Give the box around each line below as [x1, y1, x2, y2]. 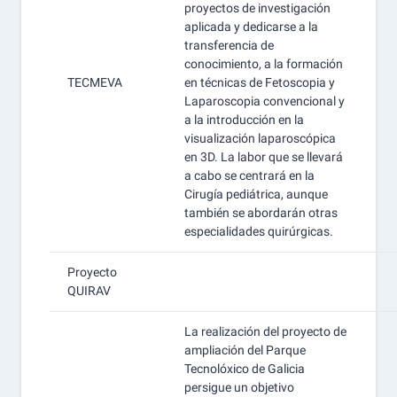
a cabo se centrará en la [184, 168, 315, 183]
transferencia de [184, 38, 274, 52]
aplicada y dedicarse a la [184, 19, 318, 34]
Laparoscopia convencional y [184, 94, 345, 108]
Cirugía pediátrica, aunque [184, 187, 328, 201]
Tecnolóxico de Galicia [184, 362, 305, 376]
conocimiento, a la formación [184, 57, 343, 71]
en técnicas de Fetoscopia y [184, 75, 335, 90]
